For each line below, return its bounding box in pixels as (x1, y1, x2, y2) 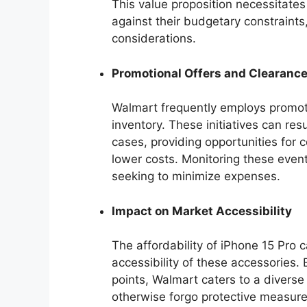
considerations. (112, 32, 196, 46)
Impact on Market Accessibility (112, 204, 292, 218)
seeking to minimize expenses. (112, 169, 280, 184)
